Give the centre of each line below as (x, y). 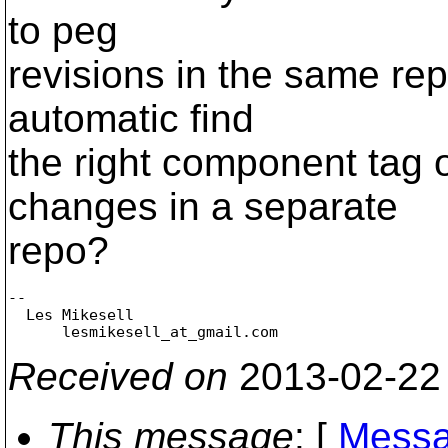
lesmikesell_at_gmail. (129, 331)
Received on (118, 376)
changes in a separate (203, 206)
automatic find (131, 118)
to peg (63, 30)
